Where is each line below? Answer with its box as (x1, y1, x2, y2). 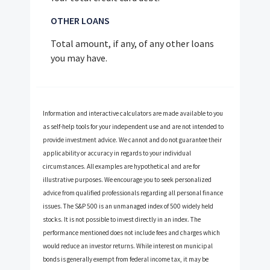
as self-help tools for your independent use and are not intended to (43, 122, 224, 131)
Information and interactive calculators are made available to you (43, 108, 224, 118)
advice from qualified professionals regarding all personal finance (43, 188, 224, 197)
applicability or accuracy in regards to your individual (43, 148, 192, 157)
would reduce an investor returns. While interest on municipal (43, 241, 213, 250)
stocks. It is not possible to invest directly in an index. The (43, 215, 201, 224)
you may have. (51, 52, 108, 64)
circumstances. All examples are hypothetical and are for (43, 162, 201, 171)
